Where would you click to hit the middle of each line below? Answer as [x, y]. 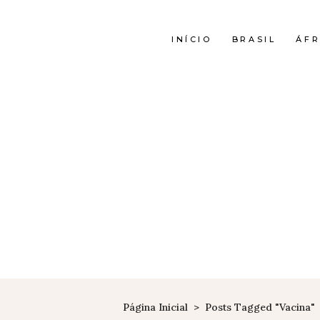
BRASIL [254, 39]
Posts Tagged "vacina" [260, 307]
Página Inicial [155, 307]
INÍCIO [191, 39]
